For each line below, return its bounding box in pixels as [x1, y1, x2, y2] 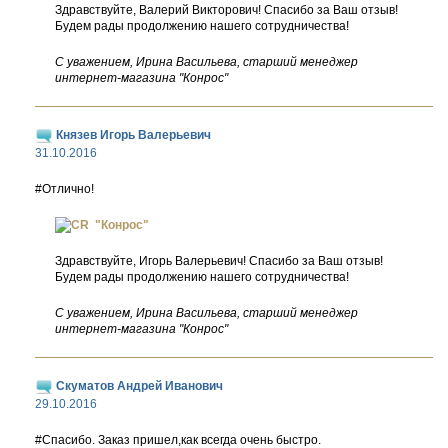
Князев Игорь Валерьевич [53, 128, 211, 142]
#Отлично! [35, 182, 94, 196]
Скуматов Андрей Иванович [53, 379, 223, 393]
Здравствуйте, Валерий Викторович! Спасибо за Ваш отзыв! [55, 3, 398, 17]
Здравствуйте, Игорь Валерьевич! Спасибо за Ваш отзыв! [55, 254, 383, 268]
